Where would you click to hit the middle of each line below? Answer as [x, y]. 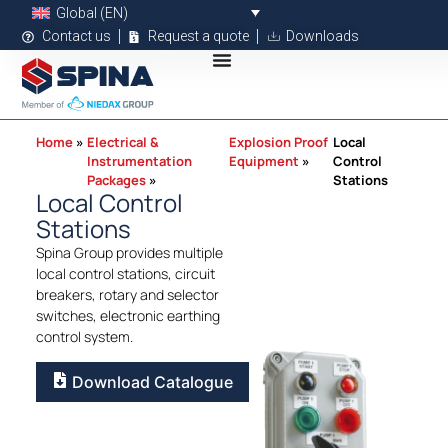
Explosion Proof [279, 142]
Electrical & [122, 142]
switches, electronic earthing [127, 316]
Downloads [323, 36]
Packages [116, 180]
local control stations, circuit [125, 274]
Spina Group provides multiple [129, 253]
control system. [84, 337]
